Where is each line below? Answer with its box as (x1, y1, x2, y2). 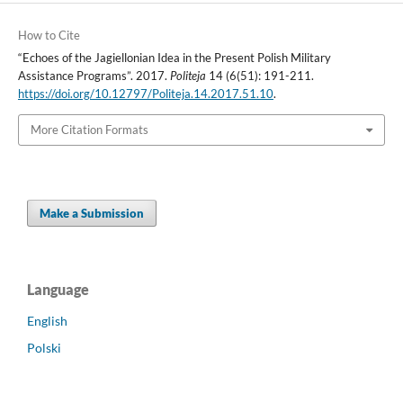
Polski (27, 339, 61, 355)
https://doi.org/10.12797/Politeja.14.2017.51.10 (17, 86, 273, 102)
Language (27, 280, 89, 298)
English (27, 312, 67, 328)
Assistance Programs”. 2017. (17, 68, 170, 84)
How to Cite (17, 28, 80, 43)
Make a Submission (40, 205, 144, 220)
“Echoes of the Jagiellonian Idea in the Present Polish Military (17, 50, 331, 66)
